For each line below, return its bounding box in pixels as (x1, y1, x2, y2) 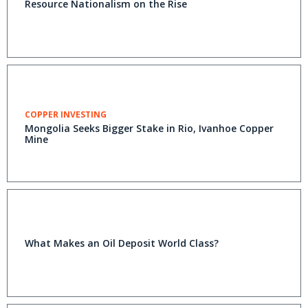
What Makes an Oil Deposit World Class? (25, 236, 219, 250)
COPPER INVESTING (25, 109, 107, 120)
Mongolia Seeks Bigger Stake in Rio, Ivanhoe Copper (25, 122, 274, 135)
